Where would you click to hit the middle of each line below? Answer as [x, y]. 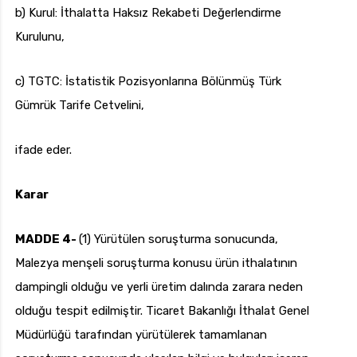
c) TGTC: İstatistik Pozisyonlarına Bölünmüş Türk [148, 82]
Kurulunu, [40, 37]
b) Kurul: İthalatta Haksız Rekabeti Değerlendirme [148, 13]
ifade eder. [43, 150]
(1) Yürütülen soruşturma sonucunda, [178, 239]
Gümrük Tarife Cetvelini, [80, 106]
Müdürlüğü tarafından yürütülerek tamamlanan [141, 335]
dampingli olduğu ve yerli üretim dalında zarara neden [159, 287]
